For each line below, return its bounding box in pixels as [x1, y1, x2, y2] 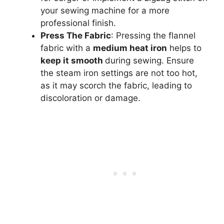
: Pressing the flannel [111, 30, 195, 40]
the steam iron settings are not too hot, [40, 67, 197, 78]
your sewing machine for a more [40, 5, 169, 15]
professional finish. [40, 17, 116, 28]
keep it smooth [40, 55, 105, 65]
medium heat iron [93, 42, 167, 53]
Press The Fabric [40, 30, 111, 40]
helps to [167, 42, 201, 53]
